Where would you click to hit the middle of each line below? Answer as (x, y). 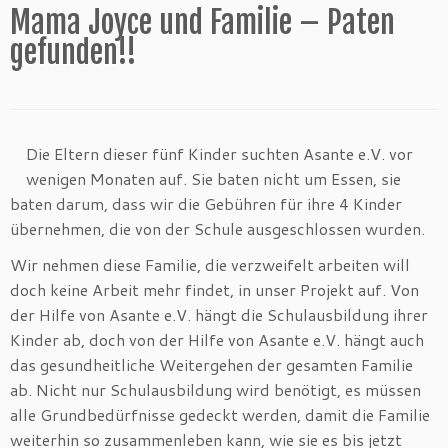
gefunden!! (73, 53)
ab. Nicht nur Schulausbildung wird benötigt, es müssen (215, 390)
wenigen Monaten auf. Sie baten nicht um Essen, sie (213, 179)
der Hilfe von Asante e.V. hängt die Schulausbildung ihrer (219, 315)
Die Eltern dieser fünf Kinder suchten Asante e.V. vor (219, 154)
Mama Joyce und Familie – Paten (202, 23)
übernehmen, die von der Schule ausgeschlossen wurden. (217, 229)
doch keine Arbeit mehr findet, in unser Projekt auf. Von (214, 290)
